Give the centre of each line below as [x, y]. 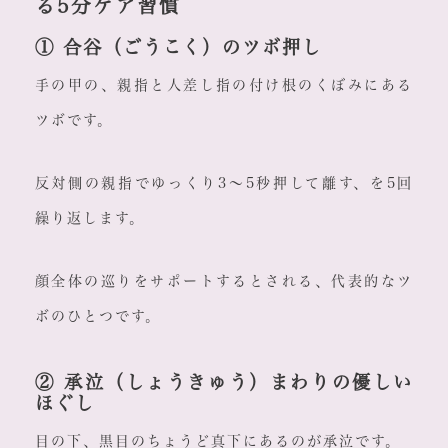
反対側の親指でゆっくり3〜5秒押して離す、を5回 [224, 183]
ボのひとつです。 [97, 316]
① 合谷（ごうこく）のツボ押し [178, 47]
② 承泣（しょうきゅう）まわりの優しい [224, 382]
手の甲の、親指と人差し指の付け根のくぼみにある [224, 85]
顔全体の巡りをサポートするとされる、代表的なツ [224, 281]
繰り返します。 [89, 218]
